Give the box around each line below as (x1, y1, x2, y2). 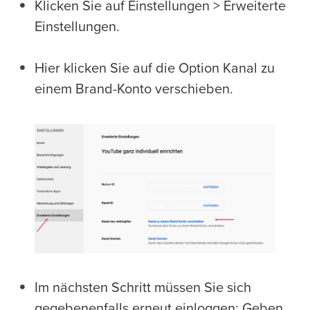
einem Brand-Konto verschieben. (35, 82, 233, 96)
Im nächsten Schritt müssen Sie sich (35, 281, 251, 295)
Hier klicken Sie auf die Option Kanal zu (35, 61, 275, 75)
